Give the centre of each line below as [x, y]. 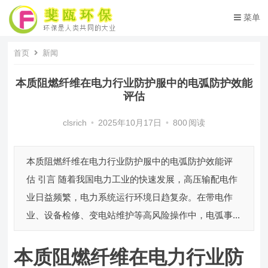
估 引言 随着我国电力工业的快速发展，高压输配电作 [132, 179]
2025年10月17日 [130, 123]
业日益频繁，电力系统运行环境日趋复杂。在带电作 [130, 197]
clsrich [74, 123]
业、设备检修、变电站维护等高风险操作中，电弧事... [133, 215]
